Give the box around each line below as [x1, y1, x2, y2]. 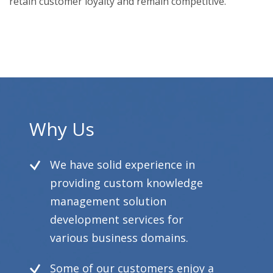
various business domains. [50, 230, 188, 245]
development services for [50, 212, 183, 227]
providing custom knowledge [50, 175, 203, 190]
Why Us [29, 116, 94, 141]
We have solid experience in [50, 157, 195, 172]
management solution [50, 194, 166, 208]
